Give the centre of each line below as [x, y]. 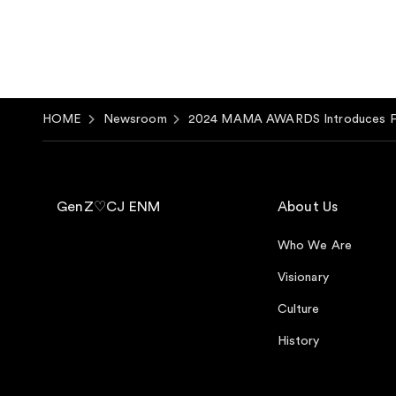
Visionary [303, 277]
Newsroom [135, 119]
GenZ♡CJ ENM [109, 206]
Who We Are [314, 245]
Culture [298, 309]
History [298, 341]
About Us [308, 206]
